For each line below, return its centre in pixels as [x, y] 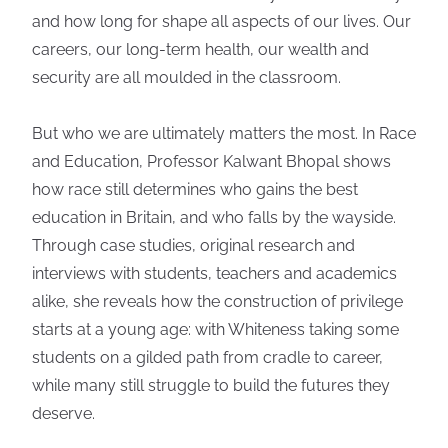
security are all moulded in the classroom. [186, 77]
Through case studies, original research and [193, 245]
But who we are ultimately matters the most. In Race [224, 133]
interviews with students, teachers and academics [214, 273]
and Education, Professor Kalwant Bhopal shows [211, 161]
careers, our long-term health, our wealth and [200, 49]
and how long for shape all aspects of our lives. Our [221, 21]
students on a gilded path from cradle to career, [207, 357]
